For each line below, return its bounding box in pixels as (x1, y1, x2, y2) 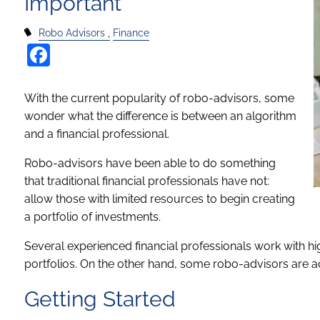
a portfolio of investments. (24, 209, 161, 224)
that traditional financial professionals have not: (24, 174, 270, 188)
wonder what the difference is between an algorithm (24, 109, 297, 123)
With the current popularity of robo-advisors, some (24, 91, 295, 105)
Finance (112, 26, 149, 39)
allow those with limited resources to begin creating (24, 191, 296, 206)
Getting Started (24, 286, 176, 311)
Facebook (50, 39, 155, 66)
